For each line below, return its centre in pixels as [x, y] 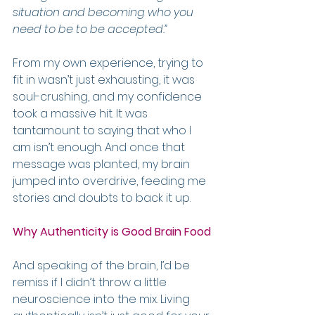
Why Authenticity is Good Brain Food [112, 232]
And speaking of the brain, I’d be [103, 265]
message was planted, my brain [103, 164]
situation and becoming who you [104, 12]
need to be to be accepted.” [90, 29]
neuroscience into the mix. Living [103, 299]
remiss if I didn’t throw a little [91, 282]
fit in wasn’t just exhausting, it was [105, 80]
